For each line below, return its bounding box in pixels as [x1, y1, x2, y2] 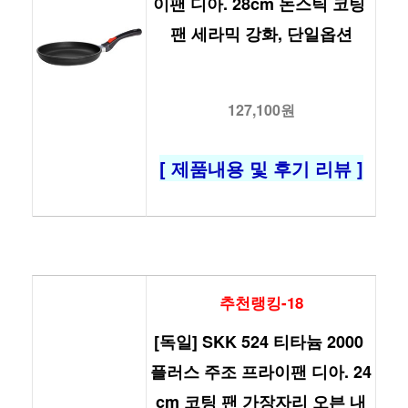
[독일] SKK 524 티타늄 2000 [154, 329, 363, 353]
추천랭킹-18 [219, 291, 303, 313]
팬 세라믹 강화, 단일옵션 [169, 22, 352, 46]
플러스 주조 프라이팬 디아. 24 [150, 359, 372, 383]
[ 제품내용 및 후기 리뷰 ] [158, 155, 363, 182]
